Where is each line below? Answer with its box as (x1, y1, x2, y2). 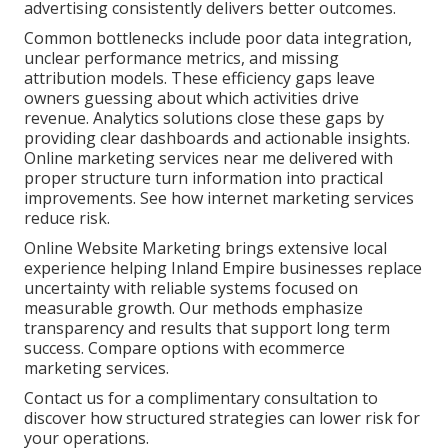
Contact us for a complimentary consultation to (24, 387, 378, 410)
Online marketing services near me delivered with (24, 147, 393, 170)
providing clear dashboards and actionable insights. (24, 127, 410, 150)
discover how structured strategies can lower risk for (24, 407, 420, 430)
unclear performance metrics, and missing (24, 47, 339, 70)
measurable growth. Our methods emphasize (24, 297, 363, 320)
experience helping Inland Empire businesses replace (24, 257, 422, 280)
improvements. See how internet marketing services (24, 187, 414, 210)
